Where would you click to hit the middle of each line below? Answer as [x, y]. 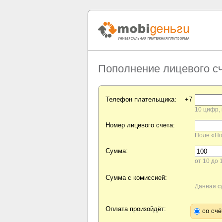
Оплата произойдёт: [136, 209]
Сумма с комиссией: [136, 178]
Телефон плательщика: [141, 100]
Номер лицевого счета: [140, 125]
